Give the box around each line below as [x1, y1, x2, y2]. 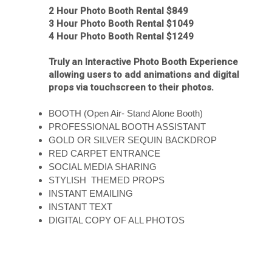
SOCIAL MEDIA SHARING [49, 161, 157, 172]
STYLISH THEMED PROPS [49, 175, 165, 185]
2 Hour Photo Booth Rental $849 [49, 5, 188, 16]
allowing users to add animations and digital [49, 69, 239, 80]
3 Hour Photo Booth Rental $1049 [49, 18, 194, 29]
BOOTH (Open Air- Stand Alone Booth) [49, 108, 203, 118]
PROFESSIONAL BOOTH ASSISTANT [49, 121, 206, 132]
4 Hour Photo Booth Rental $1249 [49, 31, 194, 42]
